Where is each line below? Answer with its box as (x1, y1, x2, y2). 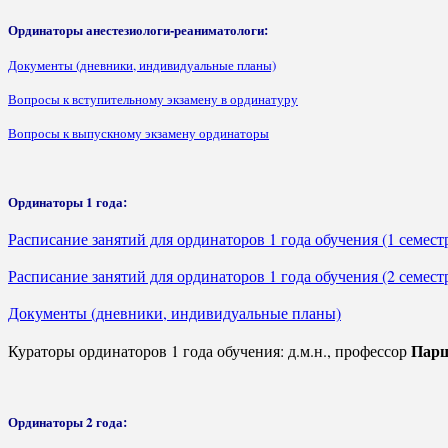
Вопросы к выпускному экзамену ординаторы (8, 123, 269, 142)
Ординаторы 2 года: (8, 411, 127, 432)
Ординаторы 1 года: (8, 191, 127, 212)
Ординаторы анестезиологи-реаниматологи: (8, 19, 268, 40)
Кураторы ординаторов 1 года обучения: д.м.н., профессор (8, 339, 411, 361)
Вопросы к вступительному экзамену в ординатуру (8, 89, 298, 108)
